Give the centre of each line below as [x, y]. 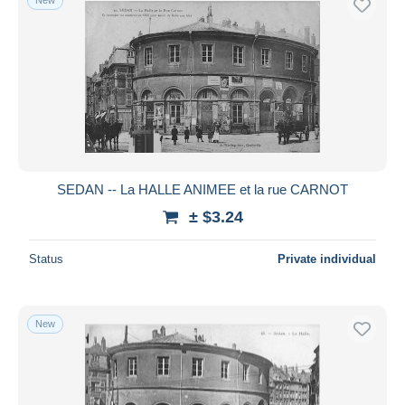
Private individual [327, 259]
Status [46, 259]
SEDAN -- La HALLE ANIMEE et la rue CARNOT [202, 189]
